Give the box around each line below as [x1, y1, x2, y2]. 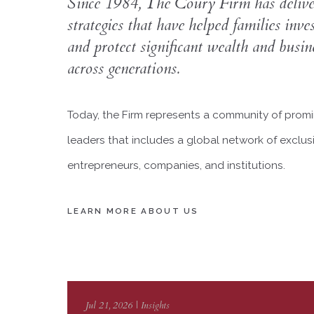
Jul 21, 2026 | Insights [85, 299, 170, 313]
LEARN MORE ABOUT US [67, 206, 199, 217]
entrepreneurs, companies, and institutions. [67, 158, 285, 172]
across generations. [67, 57, 179, 79]
